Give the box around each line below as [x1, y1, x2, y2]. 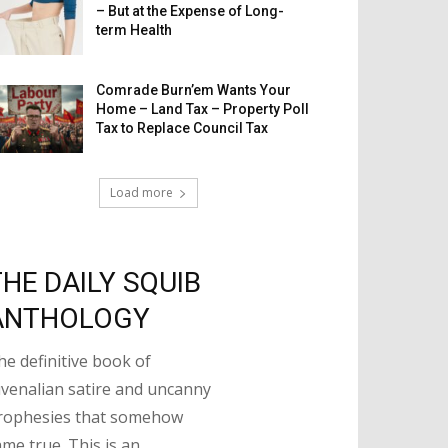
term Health [96, 22, 173, 39]
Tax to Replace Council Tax [96, 120, 269, 137]
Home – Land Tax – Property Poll [96, 101, 310, 118]
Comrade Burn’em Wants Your [96, 82, 292, 99]
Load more [109, 184, 173, 202]
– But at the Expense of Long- [96, 3, 285, 20]
